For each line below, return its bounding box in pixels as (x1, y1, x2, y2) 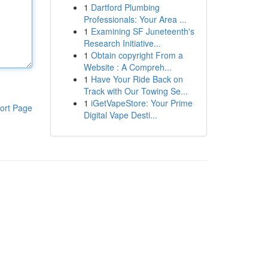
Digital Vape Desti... (83, 109, 157, 121)
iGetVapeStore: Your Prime (90, 97, 193, 109)
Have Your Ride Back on (90, 73, 183, 85)
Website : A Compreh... (83, 61, 172, 73)
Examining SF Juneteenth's (90, 25, 194, 37)
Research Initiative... (83, 37, 161, 49)
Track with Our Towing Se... (83, 85, 188, 97)
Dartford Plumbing (90, 1, 160, 13)
